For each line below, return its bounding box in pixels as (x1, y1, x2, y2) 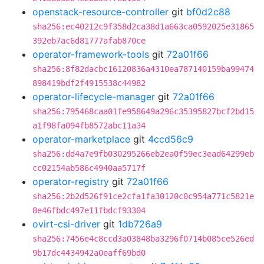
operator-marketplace (32, 133, 130, 145)
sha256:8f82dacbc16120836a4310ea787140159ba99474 (32, 64, 254, 74)
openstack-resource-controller (32, 6, 169, 18)
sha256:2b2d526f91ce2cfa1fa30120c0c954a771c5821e (32, 192, 254, 201)
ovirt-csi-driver (32, 218, 100, 230)
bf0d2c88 (186, 6, 230, 18)
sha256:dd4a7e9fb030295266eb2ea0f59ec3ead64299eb (32, 149, 254, 159)
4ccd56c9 (148, 133, 193, 145)
